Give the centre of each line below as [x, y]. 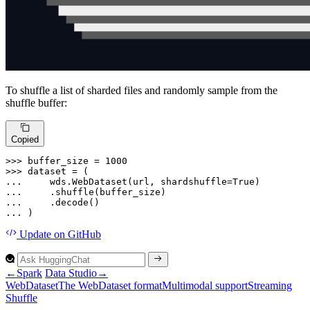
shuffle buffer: [36, 103]
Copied [25, 139]
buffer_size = [66, 161]
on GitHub [76, 234]
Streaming [270, 285]
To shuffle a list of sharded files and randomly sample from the [142, 91]
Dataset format [130, 285]
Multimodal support [205, 285]
